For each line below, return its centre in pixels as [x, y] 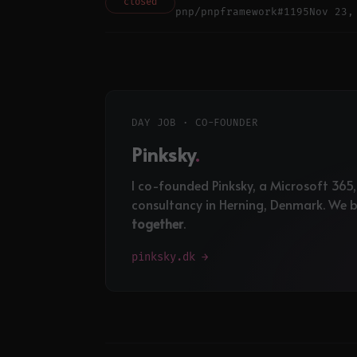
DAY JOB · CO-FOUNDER [195, 124]
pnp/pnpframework [226, 12]
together [157, 224]
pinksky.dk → [170, 257]
